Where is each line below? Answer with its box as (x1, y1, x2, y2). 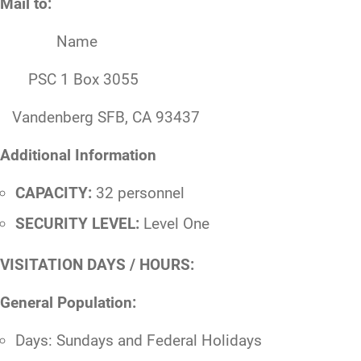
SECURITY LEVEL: (15, 214, 139, 233)
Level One (139, 214, 210, 233)
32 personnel (91, 184, 185, 203)
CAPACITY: (15, 184, 92, 203)
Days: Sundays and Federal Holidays (15, 330, 262, 350)
